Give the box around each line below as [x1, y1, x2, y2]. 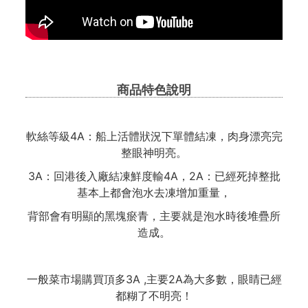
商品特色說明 [117, 82, 191, 97]
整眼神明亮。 [121, 146, 187, 159]
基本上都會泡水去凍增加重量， [77, 186, 231, 199]
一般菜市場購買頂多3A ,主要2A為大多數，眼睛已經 [26, 272, 282, 286]
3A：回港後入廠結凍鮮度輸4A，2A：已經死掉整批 [27, 169, 280, 183]
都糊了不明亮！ [115, 289, 192, 302]
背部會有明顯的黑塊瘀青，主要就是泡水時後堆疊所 [27, 209, 280, 223]
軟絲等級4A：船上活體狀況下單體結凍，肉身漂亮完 [25, 129, 283, 143]
